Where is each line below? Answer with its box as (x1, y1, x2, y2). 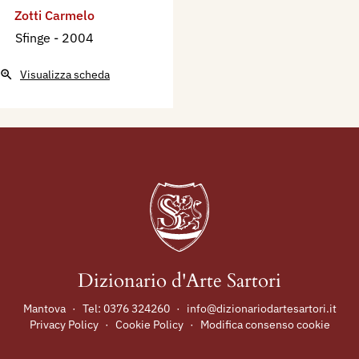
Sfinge (15, 30, 54, 46)
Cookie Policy (115, 317, 184, 333)
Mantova (22, 301, 66, 317)
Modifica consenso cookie (200, 317, 330, 333)
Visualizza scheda (20, 67, 110, 83)
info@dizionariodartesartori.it (186, 301, 337, 317)
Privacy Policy (29, 317, 99, 333)
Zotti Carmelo (14, 7, 95, 24)
